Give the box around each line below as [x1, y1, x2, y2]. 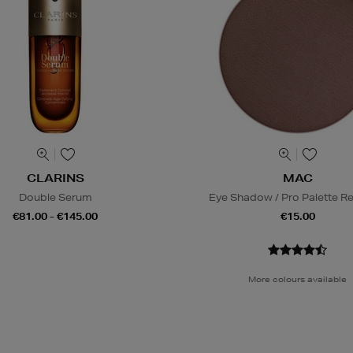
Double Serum [18, 191, 92, 205]
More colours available [248, 273, 347, 285]
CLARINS [26, 171, 84, 186]
